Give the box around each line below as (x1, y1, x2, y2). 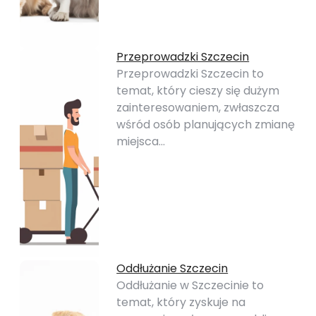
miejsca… (116, 133, 166, 150)
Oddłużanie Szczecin (116, 260, 229, 276)
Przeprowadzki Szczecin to (116, 66, 265, 82)
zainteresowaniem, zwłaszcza (116, 99, 280, 116)
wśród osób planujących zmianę (116, 116, 296, 133)
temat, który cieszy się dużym (116, 83, 280, 99)
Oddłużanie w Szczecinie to (116, 277, 265, 293)
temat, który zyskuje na (116, 294, 246, 310)
